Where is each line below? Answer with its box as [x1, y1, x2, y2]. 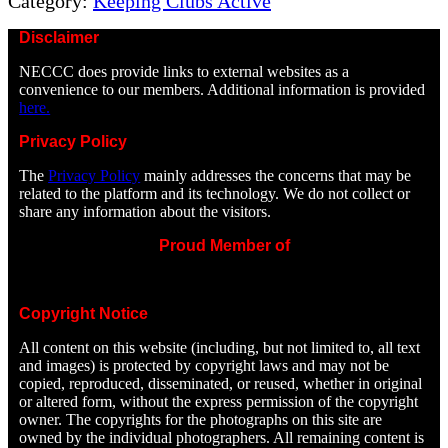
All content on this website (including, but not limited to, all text [19, 339, 421, 357]
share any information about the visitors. [19, 203, 272, 221]
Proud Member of [158, 237, 290, 255]
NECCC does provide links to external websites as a [19, 63, 350, 81]
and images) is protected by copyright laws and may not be [19, 357, 390, 375]
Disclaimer [19, 29, 100, 47]
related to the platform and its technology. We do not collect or [19, 185, 411, 203]
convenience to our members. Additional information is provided [19, 81, 426, 99]
